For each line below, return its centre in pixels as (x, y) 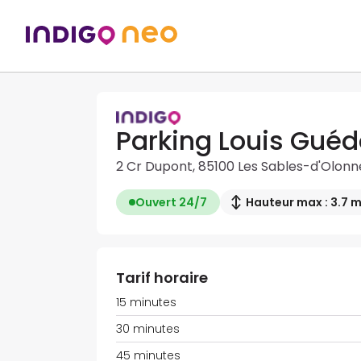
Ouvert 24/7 (171, 203)
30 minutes (148, 329)
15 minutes (146, 303)
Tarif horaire (162, 278)
